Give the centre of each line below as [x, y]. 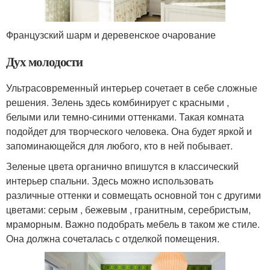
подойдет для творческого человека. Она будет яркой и [129, 131]
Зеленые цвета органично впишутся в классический [122, 166]
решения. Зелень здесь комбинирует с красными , [118, 102]
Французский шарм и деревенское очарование [111, 34]
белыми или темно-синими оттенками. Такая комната [125, 116]
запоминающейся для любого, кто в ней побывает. [119, 145]
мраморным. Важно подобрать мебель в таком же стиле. [133, 224]
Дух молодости [45, 61]
